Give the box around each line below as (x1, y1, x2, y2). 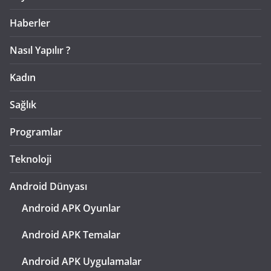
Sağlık (10, 98, 36, 111)
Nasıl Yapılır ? (10, 44, 70, 57)
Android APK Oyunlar (22, 201, 120, 215)
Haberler (10, 16, 50, 30)
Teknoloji (10, 152, 51, 166)
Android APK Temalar (22, 228, 120, 241)
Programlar (10, 125, 62, 139)
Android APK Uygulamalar (22, 255, 142, 268)
